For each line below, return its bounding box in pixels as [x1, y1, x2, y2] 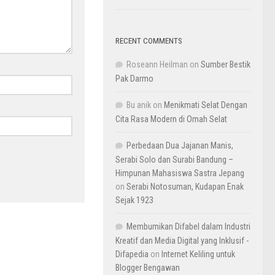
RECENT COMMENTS [115, 36, 182, 45]
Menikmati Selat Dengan [164, 99, 247, 110]
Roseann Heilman [126, 59, 188, 69]
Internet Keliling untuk [161, 249, 235, 259]
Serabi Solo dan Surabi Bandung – [115, 154, 233, 165]
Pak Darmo [115, 73, 153, 83]
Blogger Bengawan [115, 262, 180, 273]
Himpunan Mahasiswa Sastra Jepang [115, 168, 244, 178]
